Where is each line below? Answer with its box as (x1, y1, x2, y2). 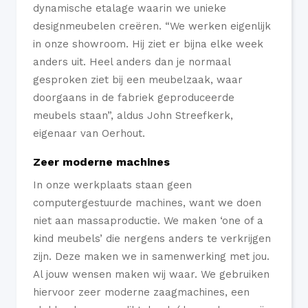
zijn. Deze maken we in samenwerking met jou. (33, 250, 269, 263)
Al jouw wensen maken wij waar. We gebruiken (33, 267, 269, 280)
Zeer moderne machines (33, 155, 170, 168)
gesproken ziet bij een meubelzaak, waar (33, 73, 243, 86)
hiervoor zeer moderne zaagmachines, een (33, 285, 250, 298)
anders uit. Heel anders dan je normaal (33, 55, 230, 68)
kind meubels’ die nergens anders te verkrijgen (33, 232, 271, 245)
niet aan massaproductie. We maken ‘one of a (33, 214, 263, 227)
